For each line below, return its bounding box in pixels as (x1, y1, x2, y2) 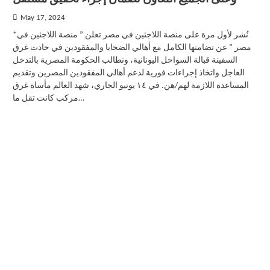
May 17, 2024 (20, 14, 65, 22)
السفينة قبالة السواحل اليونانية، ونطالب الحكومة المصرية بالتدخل (12, 56, 237, 65)
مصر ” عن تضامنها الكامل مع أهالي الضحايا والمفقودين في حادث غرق (12, 43, 251, 52)
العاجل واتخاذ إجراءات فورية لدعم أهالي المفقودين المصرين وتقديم (12, 69, 245, 78)
